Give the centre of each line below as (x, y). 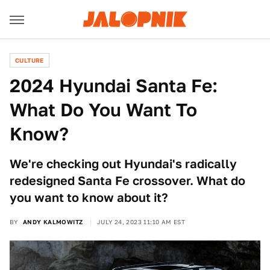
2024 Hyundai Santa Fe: (114, 86)
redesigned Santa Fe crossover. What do (127, 181)
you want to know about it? (89, 198)
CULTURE (30, 60)
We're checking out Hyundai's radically (123, 164)
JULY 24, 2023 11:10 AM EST (141, 222)
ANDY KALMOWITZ (53, 222)
